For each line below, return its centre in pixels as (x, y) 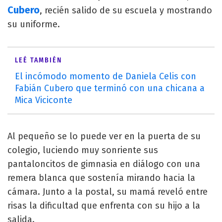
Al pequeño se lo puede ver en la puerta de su (104, 136)
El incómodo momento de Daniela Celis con (106, 76)
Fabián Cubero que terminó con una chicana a (110, 88)
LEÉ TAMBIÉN (38, 60)
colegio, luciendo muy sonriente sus (83, 150)
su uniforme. (34, 24)
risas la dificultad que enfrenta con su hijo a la (104, 206)
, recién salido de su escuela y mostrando (126, 10)
